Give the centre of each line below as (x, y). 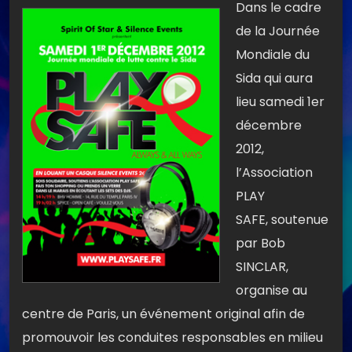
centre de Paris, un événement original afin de (163, 314)
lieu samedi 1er (280, 102)
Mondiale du (273, 55)
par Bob (260, 244)
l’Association (274, 173)
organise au (271, 291)
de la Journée (278, 31)
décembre (269, 126)
